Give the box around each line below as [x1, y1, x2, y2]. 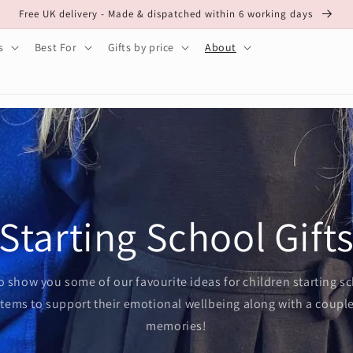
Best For [34, 39, 77, 54]
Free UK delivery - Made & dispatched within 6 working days [19, 7, 316, 20]
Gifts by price [107, 39, 174, 54]
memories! [146, 317, 207, 334]
